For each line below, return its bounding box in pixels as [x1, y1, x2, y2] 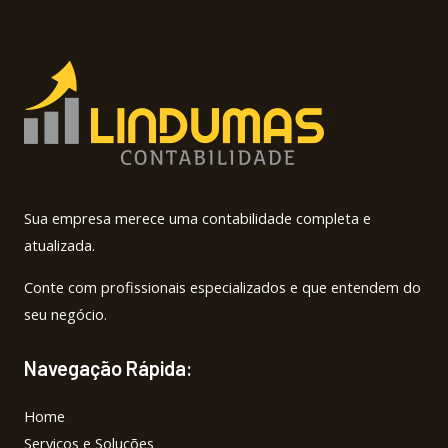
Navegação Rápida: [24, 355, 193, 380]
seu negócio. [24, 303, 107, 324]
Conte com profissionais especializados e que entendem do [24, 276, 421, 297]
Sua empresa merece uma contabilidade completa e [24, 208, 371, 229]
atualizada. [24, 235, 95, 256]
